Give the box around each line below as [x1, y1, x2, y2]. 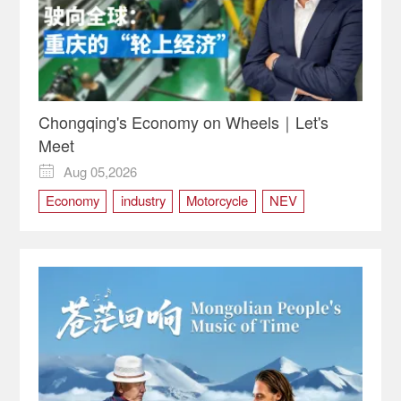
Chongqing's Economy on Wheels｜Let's [38, 109, 328, 133]
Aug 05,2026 [64, 162, 138, 182]
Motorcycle [186, 190, 249, 209]
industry [120, 190, 166, 209]
